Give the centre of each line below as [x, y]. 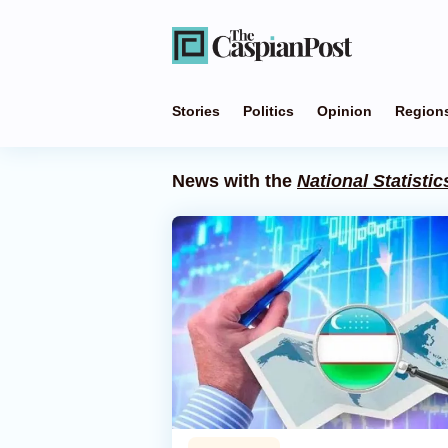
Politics [268, 111]
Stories [196, 111]
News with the [234, 181]
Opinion [344, 111]
